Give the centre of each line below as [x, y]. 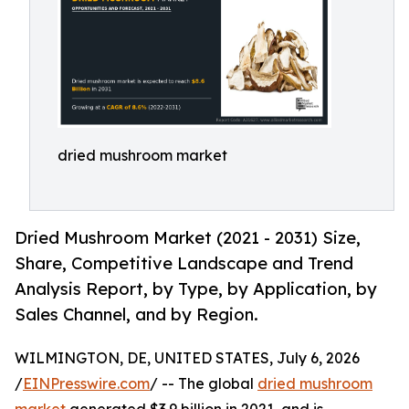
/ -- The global [204, 383]
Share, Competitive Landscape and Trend [184, 264]
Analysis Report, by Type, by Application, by [196, 289]
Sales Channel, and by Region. [136, 315]
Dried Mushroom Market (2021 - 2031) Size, [188, 238]
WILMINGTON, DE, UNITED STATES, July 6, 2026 [187, 357]
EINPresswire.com [86, 383]
